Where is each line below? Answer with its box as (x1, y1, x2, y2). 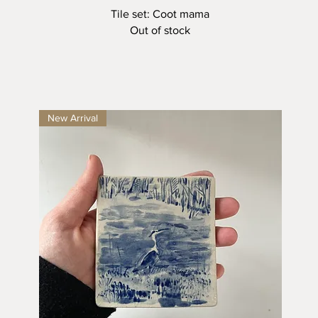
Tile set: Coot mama (111, 8, 210, 21)
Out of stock (130, 24, 191, 37)
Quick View (135, 7, 185, 19)
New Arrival (47, 112, 98, 124)
